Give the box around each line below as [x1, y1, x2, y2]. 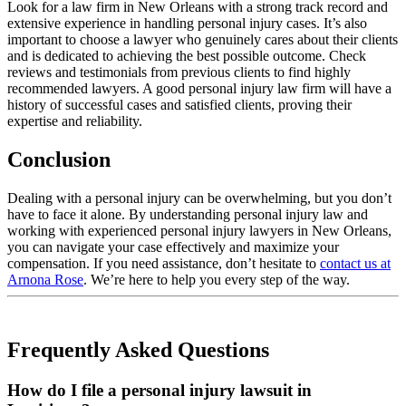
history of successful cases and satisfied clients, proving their [7, 96, 352, 112]
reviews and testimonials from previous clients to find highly [7, 63, 351, 80]
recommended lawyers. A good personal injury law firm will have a [7, 80, 391, 96]
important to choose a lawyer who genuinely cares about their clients [7, 31, 398, 47]
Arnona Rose [7, 271, 83, 287]
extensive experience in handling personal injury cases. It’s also [7, 14, 367, 31]
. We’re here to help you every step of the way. [83, 271, 357, 287]
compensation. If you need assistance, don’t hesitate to [7, 255, 320, 271]
